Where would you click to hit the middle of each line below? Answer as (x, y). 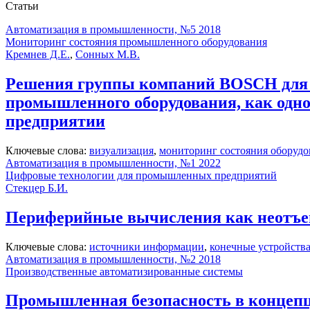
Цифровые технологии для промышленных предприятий (141, 175)
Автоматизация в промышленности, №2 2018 (113, 259)
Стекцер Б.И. (37, 188)
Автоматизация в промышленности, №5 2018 (113, 29)
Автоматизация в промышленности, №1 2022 (113, 163)
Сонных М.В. (108, 54)
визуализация (121, 150)
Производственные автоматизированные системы (124, 271)
